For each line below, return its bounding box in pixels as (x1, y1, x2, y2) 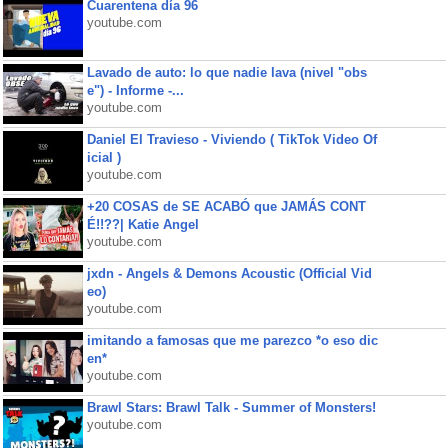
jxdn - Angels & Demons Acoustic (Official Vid (86, 266, 372, 281)
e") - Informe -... (86, 83, 184, 98)
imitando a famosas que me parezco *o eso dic (86, 333, 378, 348)
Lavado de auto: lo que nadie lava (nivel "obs (86, 65, 367, 80)
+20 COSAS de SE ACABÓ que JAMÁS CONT (86, 199, 366, 214)
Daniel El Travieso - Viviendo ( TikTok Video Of (86, 132, 377, 147)
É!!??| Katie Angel (86, 217, 199, 232)
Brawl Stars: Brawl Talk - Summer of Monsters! (86, 400, 376, 415)
